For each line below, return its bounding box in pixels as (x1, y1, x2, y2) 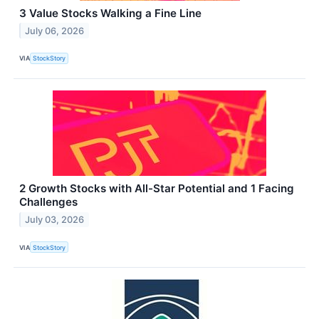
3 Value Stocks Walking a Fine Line (19, 6, 202, 20)
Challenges (19, 195, 78, 209)
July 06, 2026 (25, 25, 85, 36)
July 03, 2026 (25, 214, 85, 225)
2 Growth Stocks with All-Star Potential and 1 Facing (19, 182, 294, 196)
